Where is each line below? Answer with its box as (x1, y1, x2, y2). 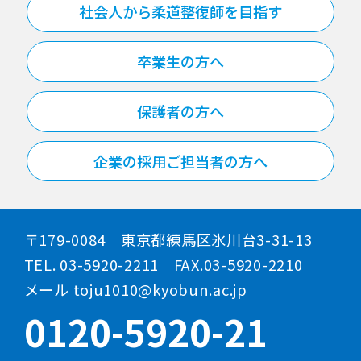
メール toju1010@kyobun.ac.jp (23, 279, 247, 301)
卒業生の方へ (137, 51, 224, 73)
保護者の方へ (137, 100, 224, 122)
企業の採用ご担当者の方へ (93, 150, 268, 172)
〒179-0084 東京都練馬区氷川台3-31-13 (23, 229, 313, 251)
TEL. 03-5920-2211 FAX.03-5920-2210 (23, 254, 303, 276)
